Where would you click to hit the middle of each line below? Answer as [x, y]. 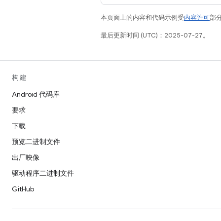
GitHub [23, 189]
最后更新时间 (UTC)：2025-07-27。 [155, 35]
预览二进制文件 [36, 142]
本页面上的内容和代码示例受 [142, 18]
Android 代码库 [36, 94]
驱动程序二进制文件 [43, 173]
